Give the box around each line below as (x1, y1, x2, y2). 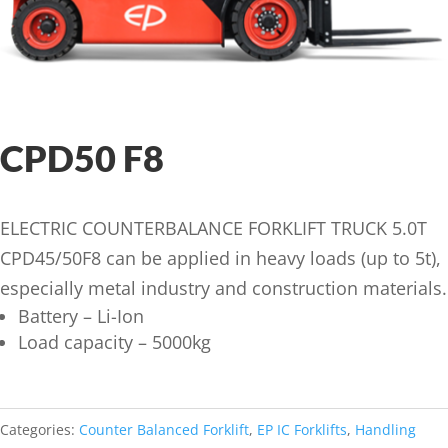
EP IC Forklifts (257, 420, 347, 440)
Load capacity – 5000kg (18, 330, 211, 355)
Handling (355, 420, 416, 440)
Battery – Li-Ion (18, 304, 144, 329)
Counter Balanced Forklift (79, 420, 249, 440)
